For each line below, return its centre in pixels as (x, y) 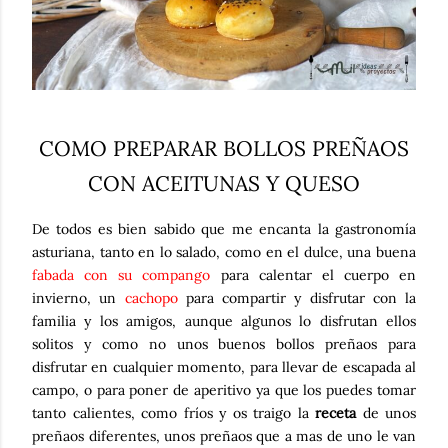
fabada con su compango (121, 274)
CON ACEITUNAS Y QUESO (224, 183)
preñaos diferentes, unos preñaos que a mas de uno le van (224, 435)
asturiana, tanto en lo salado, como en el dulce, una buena (224, 251)
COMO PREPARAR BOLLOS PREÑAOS (224, 148)
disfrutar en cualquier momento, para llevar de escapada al (224, 366)
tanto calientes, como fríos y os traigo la (173, 412)
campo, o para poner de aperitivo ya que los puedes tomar (224, 389)
